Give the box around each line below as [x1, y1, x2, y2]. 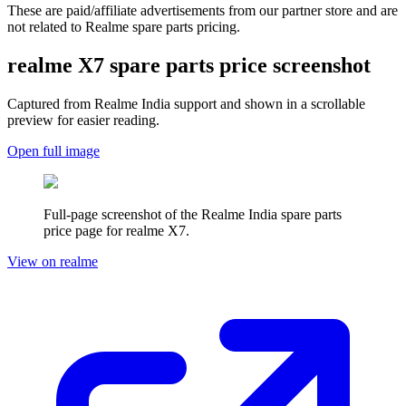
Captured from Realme [7, 96, 141, 112]
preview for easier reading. [7, 112, 159, 129]
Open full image [7, 143, 100, 159]
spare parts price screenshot [104, 53, 371, 78]
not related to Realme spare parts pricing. [7, 19, 240, 35]
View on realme [7, 254, 98, 270]
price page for [43, 223, 126, 239]
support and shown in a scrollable [170, 96, 365, 112]
